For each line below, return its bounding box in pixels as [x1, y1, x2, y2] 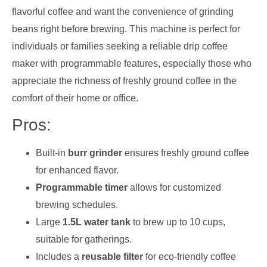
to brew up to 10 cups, [131, 217, 225, 228]
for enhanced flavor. [36, 165, 119, 176]
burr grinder [68, 148, 122, 159]
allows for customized [128, 182, 221, 193]
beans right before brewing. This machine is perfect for [12, 24, 240, 35]
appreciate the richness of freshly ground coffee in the [12, 76, 237, 86]
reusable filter [82, 252, 143, 262]
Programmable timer [36, 182, 128, 193]
